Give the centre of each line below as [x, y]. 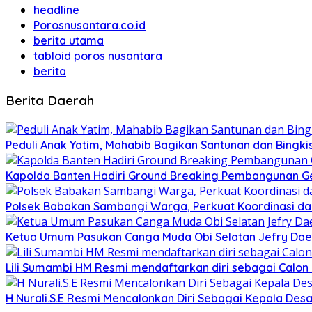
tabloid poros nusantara [98, 56]
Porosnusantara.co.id [89, 25]
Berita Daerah [50, 100]
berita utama [69, 41]
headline [56, 10]
